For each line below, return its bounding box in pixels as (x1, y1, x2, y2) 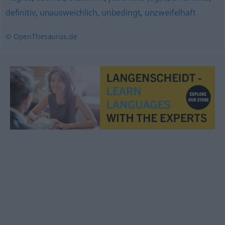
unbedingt (101, 7, 141, 18)
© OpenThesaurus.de (5, 32, 77, 41)
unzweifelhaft (144, 7, 196, 18)
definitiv (5, 7, 36, 18)
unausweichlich (39, 7, 97, 18)
